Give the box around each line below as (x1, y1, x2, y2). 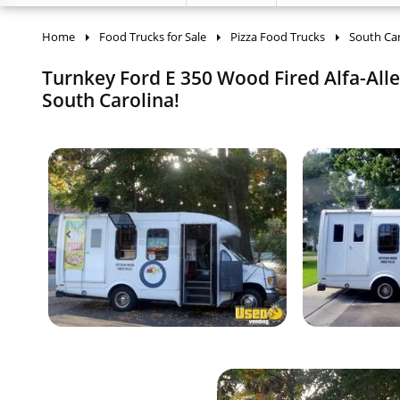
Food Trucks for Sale (99, 29, 206, 45)
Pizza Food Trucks (230, 29, 325, 45)
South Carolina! (42, 87, 179, 112)
